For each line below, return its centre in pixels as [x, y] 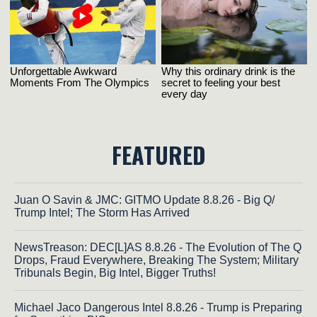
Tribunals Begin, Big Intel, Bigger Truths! [115, 272]
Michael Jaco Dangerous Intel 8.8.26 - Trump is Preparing [158, 307]
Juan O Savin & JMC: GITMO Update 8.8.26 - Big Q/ [144, 200]
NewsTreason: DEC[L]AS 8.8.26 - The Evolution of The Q [158, 247]
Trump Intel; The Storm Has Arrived [102, 212]
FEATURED [158, 154]
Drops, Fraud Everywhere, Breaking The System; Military [156, 260]
